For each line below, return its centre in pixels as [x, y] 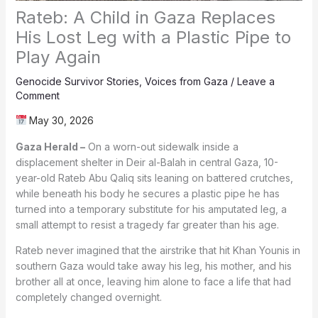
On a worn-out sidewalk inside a [161, 146]
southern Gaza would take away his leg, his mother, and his [153, 265]
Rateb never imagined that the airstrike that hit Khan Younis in [158, 250]
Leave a [256, 81]
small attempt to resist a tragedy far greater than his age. [147, 224]
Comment [37, 95]
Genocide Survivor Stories [77, 81]
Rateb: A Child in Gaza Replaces [145, 17]
